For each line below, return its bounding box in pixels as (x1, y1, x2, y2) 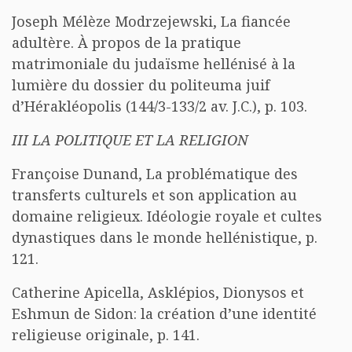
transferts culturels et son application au (12, 185, 297, 204)
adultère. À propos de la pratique (12, 33, 241, 52)
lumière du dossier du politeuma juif (12, 75, 269, 94)
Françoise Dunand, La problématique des (12, 164, 298, 183)
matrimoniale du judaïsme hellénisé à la (12, 54, 295, 73)
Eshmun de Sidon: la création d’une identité (12, 304, 317, 323)
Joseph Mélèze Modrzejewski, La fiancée (12, 12, 291, 31)
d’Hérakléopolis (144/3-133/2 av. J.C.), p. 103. (12, 97, 307, 115)
